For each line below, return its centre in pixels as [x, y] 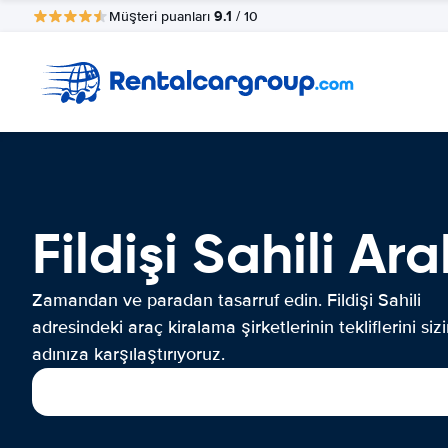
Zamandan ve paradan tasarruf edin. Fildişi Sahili [226, 300]
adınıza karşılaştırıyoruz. [128, 354]
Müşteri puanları [161, 16]
